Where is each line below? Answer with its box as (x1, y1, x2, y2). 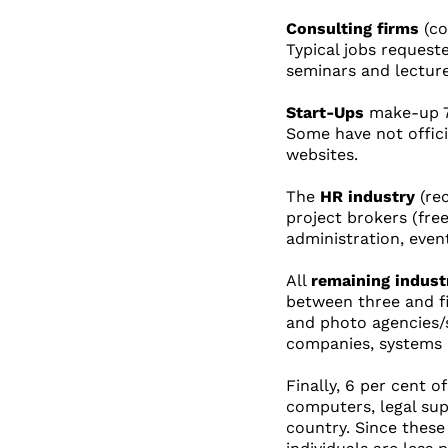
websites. (285, 144, 358, 164)
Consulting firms (285, 18, 419, 38)
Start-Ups (285, 102, 364, 122)
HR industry (319, 186, 415, 206)
